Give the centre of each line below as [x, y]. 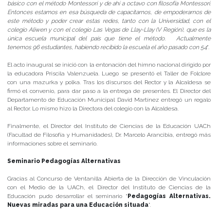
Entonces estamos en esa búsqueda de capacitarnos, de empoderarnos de [109, 12]
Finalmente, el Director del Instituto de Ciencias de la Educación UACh [109, 126]
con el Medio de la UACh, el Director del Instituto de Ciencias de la [109, 187]
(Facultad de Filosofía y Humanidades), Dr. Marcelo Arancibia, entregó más [109, 135]
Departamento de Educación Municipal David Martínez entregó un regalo [109, 100]
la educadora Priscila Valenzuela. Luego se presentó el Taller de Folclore [109, 73]
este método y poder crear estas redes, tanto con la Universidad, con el [109, 21]
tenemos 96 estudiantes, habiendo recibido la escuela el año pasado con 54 [107, 47]
